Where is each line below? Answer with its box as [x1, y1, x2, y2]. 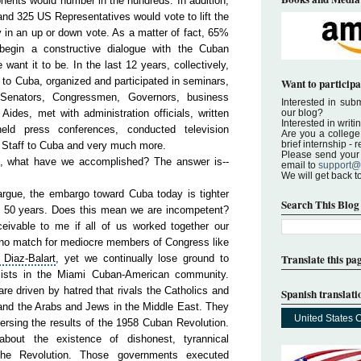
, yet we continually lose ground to [56, 252, 230, 264]
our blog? [281, 107, 323, 118]
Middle [143, 301, 174, 313]
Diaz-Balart [4, 252, 56, 264]
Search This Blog [281, 197, 359, 213]
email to [281, 160, 318, 170]
